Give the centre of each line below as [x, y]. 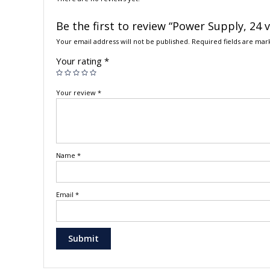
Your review [77, 93]
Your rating [80, 61]
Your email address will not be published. [123, 42]
